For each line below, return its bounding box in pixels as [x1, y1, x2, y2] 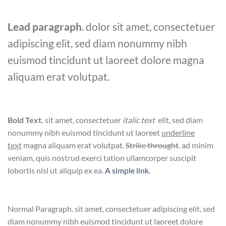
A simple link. [105, 165, 150, 175]
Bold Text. [8, 115, 43, 125]
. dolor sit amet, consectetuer [82, 20, 215, 33]
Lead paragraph [8, 20, 82, 33]
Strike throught [126, 140, 179, 150]
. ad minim [179, 140, 213, 150]
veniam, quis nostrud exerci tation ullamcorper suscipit [8, 152, 196, 162]
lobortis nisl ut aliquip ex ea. [8, 165, 105, 175]
